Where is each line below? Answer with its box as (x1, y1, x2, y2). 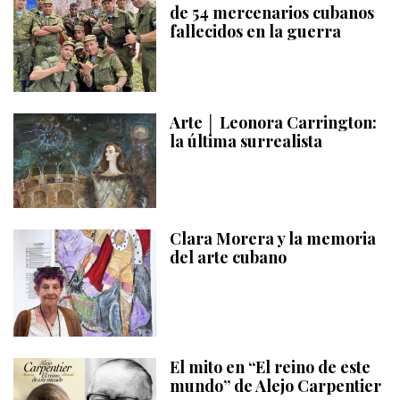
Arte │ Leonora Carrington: (170, 111, 377, 133)
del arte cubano (170, 246, 287, 269)
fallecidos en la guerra (170, 20, 341, 42)
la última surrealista (170, 129, 322, 152)
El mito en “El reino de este (170, 356, 371, 379)
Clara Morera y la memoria (170, 228, 376, 250)
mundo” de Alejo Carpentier (170, 375, 381, 397)
